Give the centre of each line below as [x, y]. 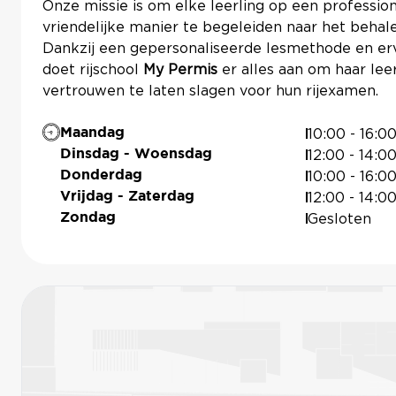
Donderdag [102, 175]
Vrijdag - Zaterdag [128, 197]
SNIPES [66, 248]
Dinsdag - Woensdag [137, 154]
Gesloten [340, 218]
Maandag [93, 133]
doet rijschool [93, 70]
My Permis [180, 70]
